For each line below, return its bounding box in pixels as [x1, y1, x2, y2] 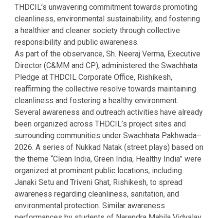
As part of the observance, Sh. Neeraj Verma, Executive [15, 49, 200, 58]
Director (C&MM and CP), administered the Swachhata [15, 60, 198, 70]
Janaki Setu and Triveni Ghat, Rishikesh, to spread [15, 177, 182, 187]
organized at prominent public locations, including [15, 165, 182, 175]
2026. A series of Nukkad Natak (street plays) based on [15, 142, 203, 152]
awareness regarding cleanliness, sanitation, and [15, 189, 179, 199]
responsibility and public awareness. [15, 37, 139, 47]
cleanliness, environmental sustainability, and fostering [15, 14, 200, 23]
